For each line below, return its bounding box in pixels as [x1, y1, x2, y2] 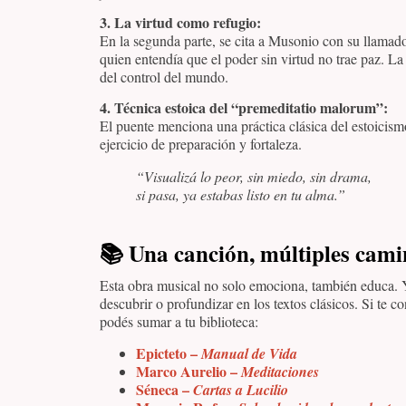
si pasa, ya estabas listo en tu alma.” [136, 185, 345, 205]
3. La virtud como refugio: [100, 11, 261, 33]
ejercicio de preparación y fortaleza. [100, 134, 302, 154]
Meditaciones [241, 361, 319, 382]
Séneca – [136, 378, 193, 400]
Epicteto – [136, 342, 201, 363]
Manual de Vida [201, 343, 297, 363]
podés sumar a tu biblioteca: [100, 312, 258, 332]
